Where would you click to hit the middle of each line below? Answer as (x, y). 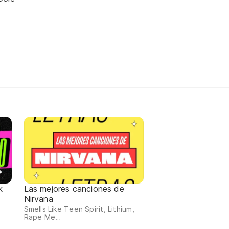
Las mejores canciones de (74, 189)
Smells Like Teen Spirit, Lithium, (79, 209)
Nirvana (38, 199)
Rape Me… (42, 217)
